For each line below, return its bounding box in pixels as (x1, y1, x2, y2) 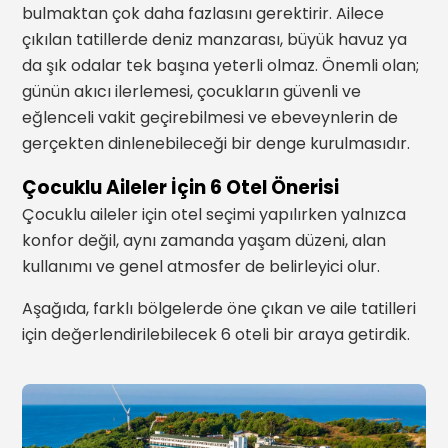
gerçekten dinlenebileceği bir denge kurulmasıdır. (22, 132, 411, 155)
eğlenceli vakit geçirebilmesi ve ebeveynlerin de (22, 106, 399, 129)
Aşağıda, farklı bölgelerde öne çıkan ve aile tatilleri (22, 297, 417, 320)
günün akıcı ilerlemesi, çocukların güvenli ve (22, 80, 362, 103)
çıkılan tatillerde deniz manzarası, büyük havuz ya (22, 28, 408, 51)
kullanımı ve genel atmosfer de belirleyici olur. (22, 255, 381, 278)
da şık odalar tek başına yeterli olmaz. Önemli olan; (22, 54, 420, 77)
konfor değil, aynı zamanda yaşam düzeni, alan (22, 229, 387, 252)
